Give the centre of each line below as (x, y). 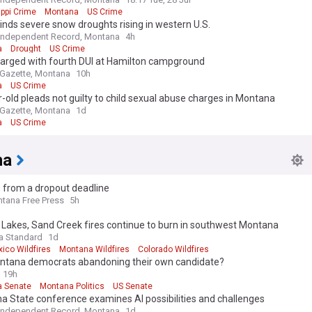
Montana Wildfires (94, 249)
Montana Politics (72, 286)
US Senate (133, 286)
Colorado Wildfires (173, 249)
